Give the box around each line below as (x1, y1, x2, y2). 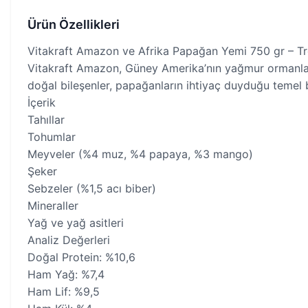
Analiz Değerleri (27, 233, 110, 247)
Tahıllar (27, 113, 65, 126)
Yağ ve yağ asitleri (27, 216, 124, 230)
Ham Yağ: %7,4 (27, 267, 104, 281)
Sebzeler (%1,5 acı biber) (27, 181, 156, 195)
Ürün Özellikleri (27, 17, 120, 32)
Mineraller (27, 199, 78, 212)
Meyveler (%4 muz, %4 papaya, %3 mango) (27, 147, 253, 161)
